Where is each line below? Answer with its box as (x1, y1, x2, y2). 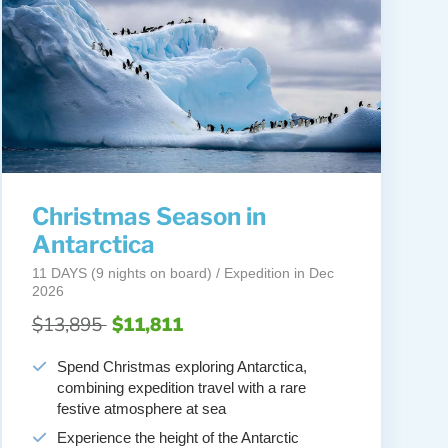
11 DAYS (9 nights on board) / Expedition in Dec (31, 265, 334, 282)
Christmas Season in (31, 202, 266, 232)
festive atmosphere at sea (56, 400, 226, 418)
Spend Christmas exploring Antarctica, (56, 358, 307, 376)
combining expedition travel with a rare (56, 379, 306, 397)
